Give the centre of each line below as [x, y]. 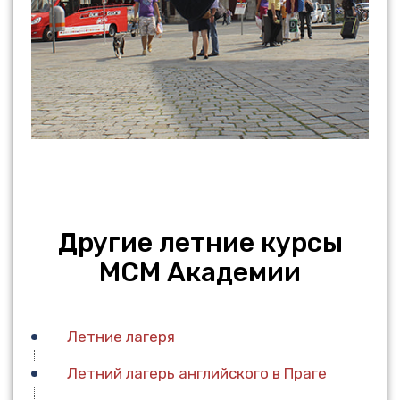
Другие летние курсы [200, 243]
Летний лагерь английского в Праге [197, 374]
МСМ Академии [200, 273]
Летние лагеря [121, 337]
